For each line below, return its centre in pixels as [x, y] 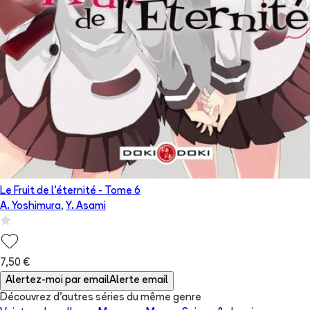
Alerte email [139, 281]
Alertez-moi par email [57, 281]
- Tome [115, 192]
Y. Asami [86, 207]
